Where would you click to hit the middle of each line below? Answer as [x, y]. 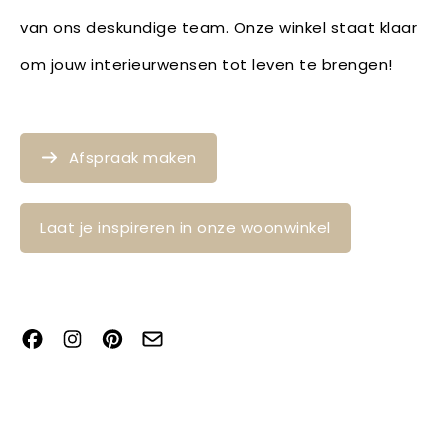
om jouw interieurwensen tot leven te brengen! [217, 64]
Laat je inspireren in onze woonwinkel [185, 227]
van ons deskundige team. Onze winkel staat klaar [218, 27]
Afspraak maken [132, 157]
